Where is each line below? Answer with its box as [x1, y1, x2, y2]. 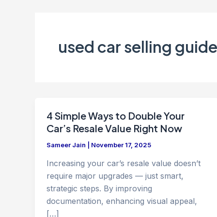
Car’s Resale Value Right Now [46, 122, 182, 134]
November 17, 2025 [91, 141, 151, 149]
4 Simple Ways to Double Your [46, 109, 185, 122]
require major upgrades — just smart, [46, 170, 184, 181]
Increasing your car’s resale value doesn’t [46, 158, 201, 168]
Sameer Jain [46, 141, 87, 149]
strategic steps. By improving [46, 183, 152, 193]
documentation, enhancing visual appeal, [46, 196, 197, 206]
